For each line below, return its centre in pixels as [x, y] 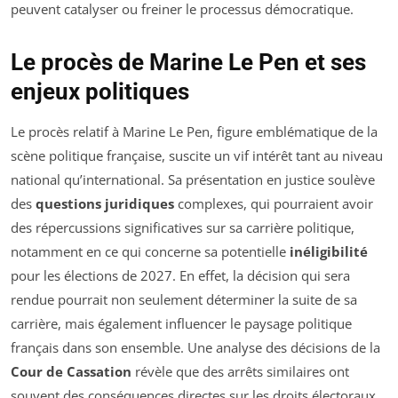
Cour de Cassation [71, 372]
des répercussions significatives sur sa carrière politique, [183, 228]
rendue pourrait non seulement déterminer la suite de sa [184, 300]
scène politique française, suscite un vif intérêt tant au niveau [197, 156]
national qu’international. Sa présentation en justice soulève [193, 180]
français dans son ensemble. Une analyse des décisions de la [195, 348]
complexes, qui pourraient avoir [274, 204]
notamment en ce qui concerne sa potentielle [150, 252]
